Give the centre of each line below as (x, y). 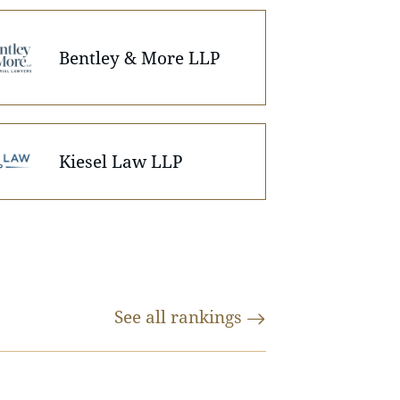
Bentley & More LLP (140, 57)
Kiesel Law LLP (121, 162)
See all (142, 317)
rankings (208, 317)
